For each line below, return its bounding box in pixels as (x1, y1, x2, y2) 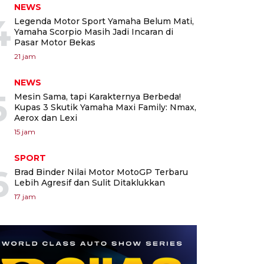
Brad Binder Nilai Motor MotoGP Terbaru (14, 167, 188, 178)
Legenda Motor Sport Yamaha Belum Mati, (14, 16, 194, 27)
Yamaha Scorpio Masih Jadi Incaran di (14, 27, 173, 38)
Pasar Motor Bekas (14, 37, 95, 48)
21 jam (14, 52, 36, 61)
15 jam (14, 127, 35, 137)
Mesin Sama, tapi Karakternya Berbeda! (14, 91, 181, 103)
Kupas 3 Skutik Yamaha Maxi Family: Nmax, (14, 102, 196, 113)
